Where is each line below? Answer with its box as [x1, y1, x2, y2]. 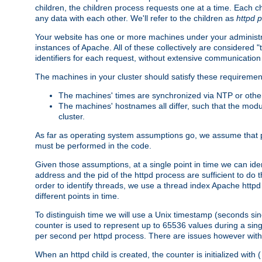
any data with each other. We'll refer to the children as [35, 13, 236, 23]
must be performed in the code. [35, 140, 151, 150]
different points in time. [35, 191, 119, 201]
